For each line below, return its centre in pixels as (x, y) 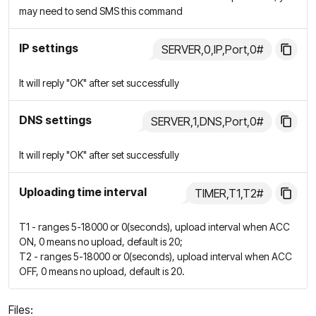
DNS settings (55, 120)
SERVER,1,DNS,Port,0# (207, 121)
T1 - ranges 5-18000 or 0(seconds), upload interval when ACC (154, 227)
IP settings (49, 48)
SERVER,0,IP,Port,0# (212, 49)
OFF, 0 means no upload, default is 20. (102, 271)
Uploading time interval (83, 192)
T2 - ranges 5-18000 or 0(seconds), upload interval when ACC (156, 256)
